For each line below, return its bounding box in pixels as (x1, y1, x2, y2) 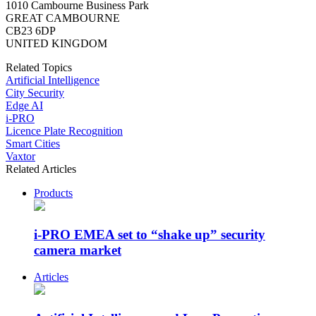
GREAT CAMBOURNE (6, 11, 120, 24)
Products (34, 186, 73, 199)
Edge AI (6, 99, 43, 111)
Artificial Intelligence (6, 73, 99, 86)
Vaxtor (6, 150, 35, 162)
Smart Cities (6, 137, 60, 150)
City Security (6, 86, 64, 99)
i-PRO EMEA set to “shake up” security (34, 226, 265, 242)
